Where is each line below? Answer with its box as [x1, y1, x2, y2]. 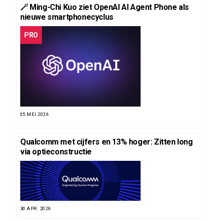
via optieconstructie [20, 147, 92, 156]
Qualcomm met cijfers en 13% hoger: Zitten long [20, 137, 193, 147]
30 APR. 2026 [20, 205, 51, 211]
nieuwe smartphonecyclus [20, 12, 113, 22]
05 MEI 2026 [20, 111, 49, 117]
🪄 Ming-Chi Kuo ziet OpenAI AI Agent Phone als [20, 2, 189, 12]
